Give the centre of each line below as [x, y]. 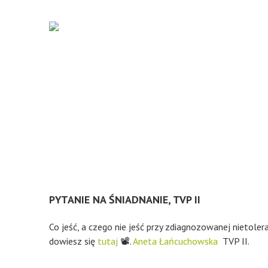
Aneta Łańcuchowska [175, 241]
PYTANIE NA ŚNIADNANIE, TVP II [125, 200]
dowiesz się [73, 241]
